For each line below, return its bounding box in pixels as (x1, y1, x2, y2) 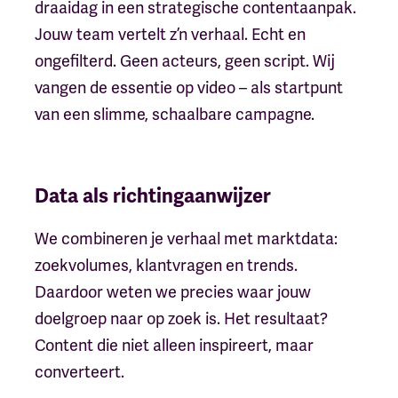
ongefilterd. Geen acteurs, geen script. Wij (34, 50, 335, 71)
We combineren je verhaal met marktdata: (34, 227, 338, 249)
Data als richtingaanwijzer (34, 183, 271, 208)
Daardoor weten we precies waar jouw (34, 281, 311, 302)
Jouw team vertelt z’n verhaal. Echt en (34, 23, 306, 44)
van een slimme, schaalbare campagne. (34, 103, 314, 124)
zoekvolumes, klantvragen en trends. (34, 254, 298, 275)
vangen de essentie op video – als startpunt (34, 76, 343, 98)
